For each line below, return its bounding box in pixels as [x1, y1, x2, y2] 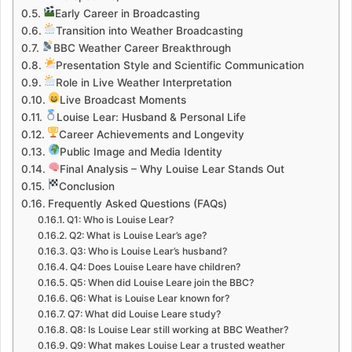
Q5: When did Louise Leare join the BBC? [69, 277, 254, 289]
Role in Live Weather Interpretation [56, 76, 233, 90]
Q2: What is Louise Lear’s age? [68, 229, 207, 242]
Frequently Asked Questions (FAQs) [47, 197, 227, 211]
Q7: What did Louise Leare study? [67, 308, 221, 321]
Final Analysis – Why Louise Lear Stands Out [60, 163, 285, 176]
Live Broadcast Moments [60, 93, 187, 107]
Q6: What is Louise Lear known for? [69, 292, 229, 305]
